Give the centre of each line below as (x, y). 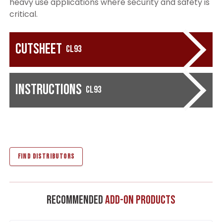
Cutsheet (38, 49)
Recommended (76, 200)
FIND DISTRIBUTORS (46, 156)
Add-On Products (140, 200)
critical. (23, 14)
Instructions (48, 89)
